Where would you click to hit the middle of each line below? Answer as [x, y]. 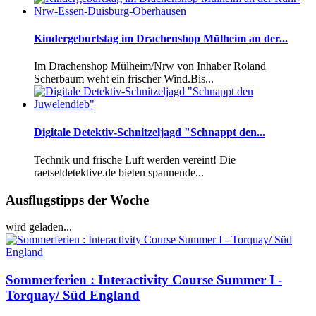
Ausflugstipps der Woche [77, 200]
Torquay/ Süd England [73, 296]
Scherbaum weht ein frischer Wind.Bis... [124, 79]
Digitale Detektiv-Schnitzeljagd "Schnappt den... [150, 132]
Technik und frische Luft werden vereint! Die [135, 159]
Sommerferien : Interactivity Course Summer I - [144, 280]
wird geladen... [39, 227]
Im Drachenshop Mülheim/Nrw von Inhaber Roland [150, 66]
